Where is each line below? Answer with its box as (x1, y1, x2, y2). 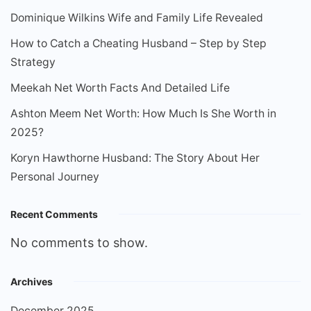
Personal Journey (10, 170, 99, 184)
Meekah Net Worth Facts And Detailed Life (10, 81, 230, 95)
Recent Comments (10, 208, 98, 221)
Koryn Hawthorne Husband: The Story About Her (10, 151, 260, 165)
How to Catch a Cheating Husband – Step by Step (10, 37, 267, 51)
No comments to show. (10, 235, 148, 251)
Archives (10, 276, 53, 288)
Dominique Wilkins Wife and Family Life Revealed (10, 11, 263, 25)
